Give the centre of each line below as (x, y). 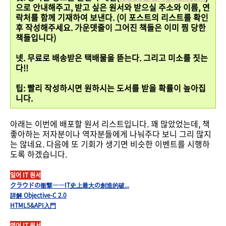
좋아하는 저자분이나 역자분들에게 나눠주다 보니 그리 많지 (111, 134)
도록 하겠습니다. (39, 154)
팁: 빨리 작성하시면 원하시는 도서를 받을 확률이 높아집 (111, 88)
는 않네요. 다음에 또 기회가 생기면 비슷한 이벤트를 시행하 (110, 144)
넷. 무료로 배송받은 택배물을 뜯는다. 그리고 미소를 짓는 (112, 58)
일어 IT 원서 (25, 175)
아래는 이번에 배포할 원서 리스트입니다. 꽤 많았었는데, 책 (110, 124)
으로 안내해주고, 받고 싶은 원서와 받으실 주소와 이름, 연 (113, 7)
